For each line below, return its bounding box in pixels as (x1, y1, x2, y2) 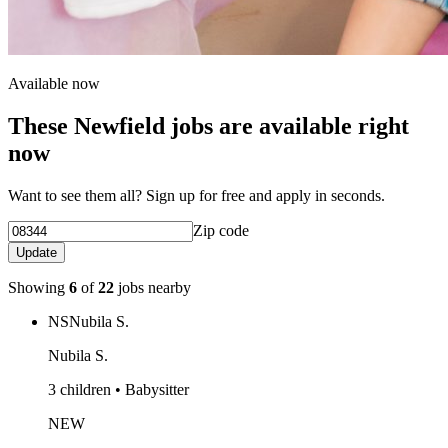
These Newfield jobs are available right (8, 112, 409, 139)
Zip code (193, 221, 249, 239)
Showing (8, 278, 69, 296)
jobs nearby (114, 278, 191, 296)
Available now (8, 74, 100, 92)
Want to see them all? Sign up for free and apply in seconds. (8, 186, 385, 204)
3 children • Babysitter (48, 380, 189, 398)
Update (16, 244, 57, 260)
